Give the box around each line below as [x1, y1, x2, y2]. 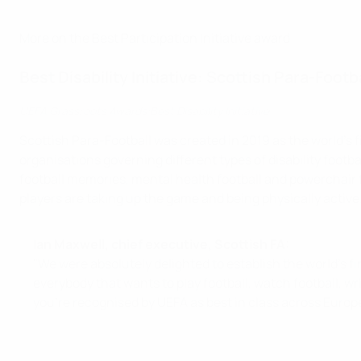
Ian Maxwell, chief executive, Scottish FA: [33, 235, 289, 253]
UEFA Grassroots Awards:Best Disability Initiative [19, 103, 269, 118]
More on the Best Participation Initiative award [19, 29, 290, 47]
